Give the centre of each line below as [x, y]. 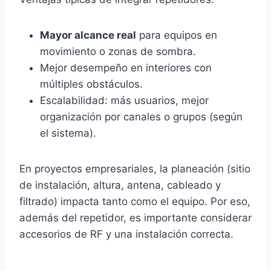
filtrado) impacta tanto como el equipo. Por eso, [135, 201]
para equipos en [177, 35]
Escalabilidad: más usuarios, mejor [124, 100]
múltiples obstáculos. [91, 84]
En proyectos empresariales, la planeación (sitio [135, 168]
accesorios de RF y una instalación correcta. [126, 234]
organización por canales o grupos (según [141, 116]
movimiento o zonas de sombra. [118, 51]
